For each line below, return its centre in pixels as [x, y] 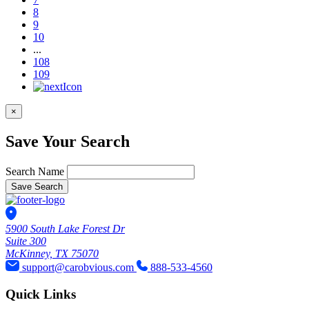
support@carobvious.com [79, 268]
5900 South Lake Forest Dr [65, 229]
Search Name [35, 172]
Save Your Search [68, 142]
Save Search [37, 187]
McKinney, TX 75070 [52, 254]
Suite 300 [26, 241]
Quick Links [41, 294]
